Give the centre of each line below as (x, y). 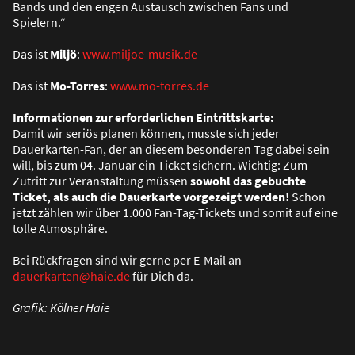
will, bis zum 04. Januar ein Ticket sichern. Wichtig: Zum (160, 165)
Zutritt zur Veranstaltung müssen (101, 181)
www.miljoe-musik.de (140, 54)
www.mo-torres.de (160, 86)
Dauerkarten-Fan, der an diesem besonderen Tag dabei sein (171, 149)
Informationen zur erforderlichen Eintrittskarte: (143, 118)
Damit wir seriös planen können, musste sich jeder (146, 134)
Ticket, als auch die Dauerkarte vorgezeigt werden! (152, 197)
